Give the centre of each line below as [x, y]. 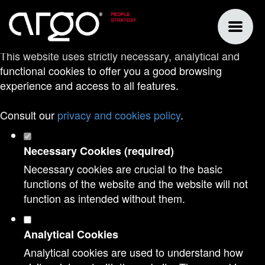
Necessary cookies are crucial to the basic [123, 169]
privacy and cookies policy [119, 115]
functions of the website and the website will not [136, 183]
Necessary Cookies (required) [99, 151]
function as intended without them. [104, 198]
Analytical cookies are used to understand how [133, 252]
